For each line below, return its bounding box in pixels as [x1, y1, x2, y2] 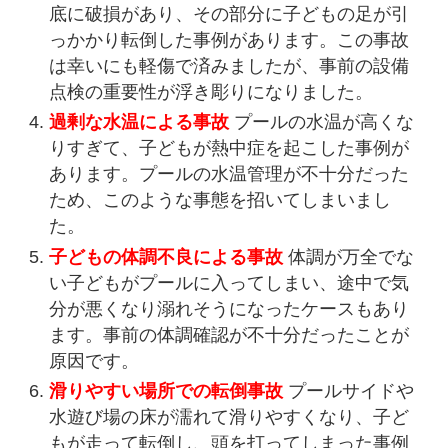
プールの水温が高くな [229, 112, 415, 133]
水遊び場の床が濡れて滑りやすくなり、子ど [49, 407, 410, 428]
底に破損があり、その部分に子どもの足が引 [49, 3, 410, 24]
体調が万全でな [283, 246, 415, 267]
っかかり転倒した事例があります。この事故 [49, 29, 410, 50]
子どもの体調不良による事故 [49, 246, 284, 267]
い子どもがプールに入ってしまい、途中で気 [49, 272, 410, 293]
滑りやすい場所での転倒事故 [49, 381, 284, 402]
